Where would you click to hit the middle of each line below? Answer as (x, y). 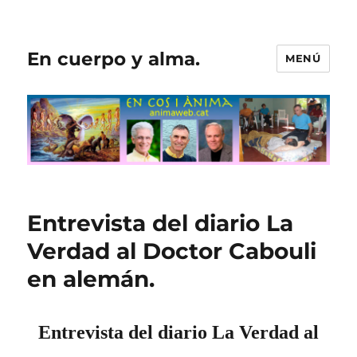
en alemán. (91, 279)
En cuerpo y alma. (114, 59)
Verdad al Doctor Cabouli (172, 251)
